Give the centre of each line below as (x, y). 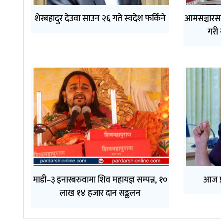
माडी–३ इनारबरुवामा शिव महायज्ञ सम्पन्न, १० (100, 180)
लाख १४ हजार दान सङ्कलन (100, 193)
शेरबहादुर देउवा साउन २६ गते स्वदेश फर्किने (100, 18)
